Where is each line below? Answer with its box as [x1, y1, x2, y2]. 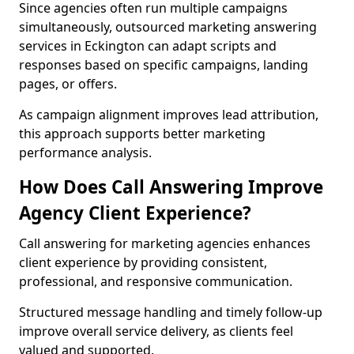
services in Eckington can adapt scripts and [19, 37, 277, 55]
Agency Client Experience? [19, 201, 251, 225]
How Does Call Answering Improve [19, 175, 323, 199]
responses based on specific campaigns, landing [19, 56, 308, 73]
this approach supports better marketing [19, 125, 265, 142]
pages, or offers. [19, 75, 117, 92]
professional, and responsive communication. [19, 273, 292, 290]
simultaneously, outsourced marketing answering [19, 18, 317, 36]
